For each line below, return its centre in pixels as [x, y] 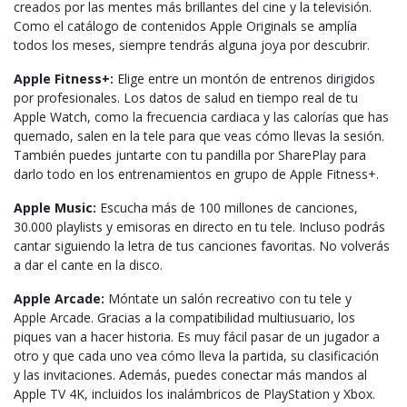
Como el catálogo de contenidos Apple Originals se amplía [185, 25]
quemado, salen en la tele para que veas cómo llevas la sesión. [199, 135]
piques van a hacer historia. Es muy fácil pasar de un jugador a [197, 336]
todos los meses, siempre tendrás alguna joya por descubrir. [192, 45]
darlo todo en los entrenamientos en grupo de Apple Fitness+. [196, 174]
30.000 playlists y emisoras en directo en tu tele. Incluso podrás [199, 226]
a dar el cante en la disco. [88, 264]
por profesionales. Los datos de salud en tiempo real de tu [186, 97]
